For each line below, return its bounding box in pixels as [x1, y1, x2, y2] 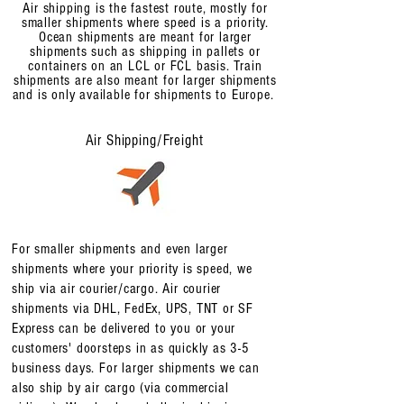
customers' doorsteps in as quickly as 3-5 [12, 340, 250, 356]
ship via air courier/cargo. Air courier [12, 280, 222, 297]
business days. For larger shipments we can [12, 360, 260, 376]
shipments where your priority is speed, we [12, 261, 252, 277]
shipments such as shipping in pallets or [30, 43, 261, 60]
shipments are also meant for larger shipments [13, 72, 277, 88]
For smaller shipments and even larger [12, 241, 228, 257]
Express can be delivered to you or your [12, 320, 236, 336]
